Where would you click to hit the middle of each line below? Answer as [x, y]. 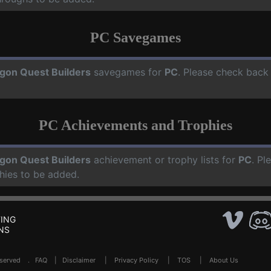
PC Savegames [135, 37]
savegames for [128, 72]
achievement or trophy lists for [165, 159]
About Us [224, 260]
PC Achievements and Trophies [135, 125]
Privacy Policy [136, 260]
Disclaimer [79, 260]
